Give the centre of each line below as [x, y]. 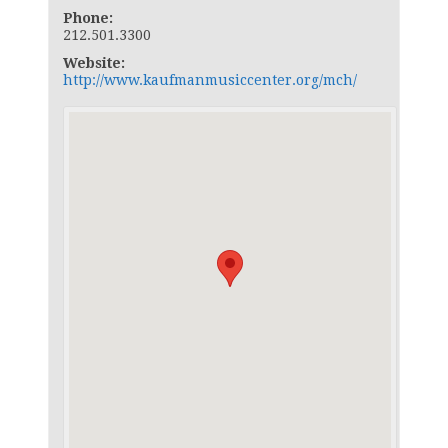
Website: [94, 62]
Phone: [88, 17]
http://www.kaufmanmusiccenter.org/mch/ [210, 79]
